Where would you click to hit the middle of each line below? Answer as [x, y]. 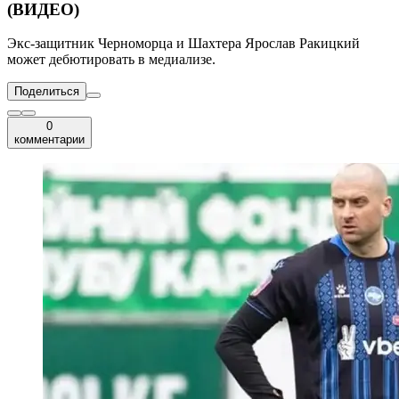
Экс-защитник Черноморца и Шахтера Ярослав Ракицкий [183, 44]
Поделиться [47, 92]
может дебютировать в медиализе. [111, 60]
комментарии [49, 140]
